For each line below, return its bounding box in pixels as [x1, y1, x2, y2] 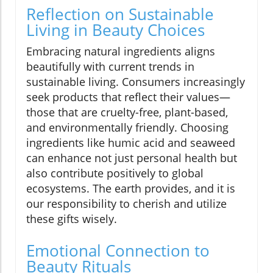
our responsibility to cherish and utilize [26, 196, 227, 211]
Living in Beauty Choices [26, 18, 205, 41]
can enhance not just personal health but [26, 150, 237, 165]
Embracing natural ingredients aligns [26, 43, 215, 58]
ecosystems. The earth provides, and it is [26, 180, 235, 196]
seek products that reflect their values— [26, 89, 230, 104]
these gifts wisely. [26, 211, 117, 226]
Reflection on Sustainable [26, 2, 214, 25]
